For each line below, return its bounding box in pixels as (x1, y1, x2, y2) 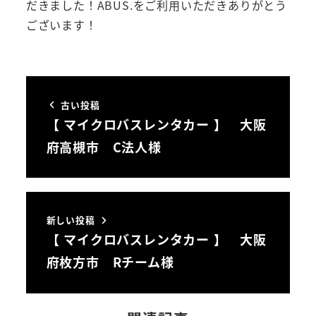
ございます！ (25, 16, 97, 33)
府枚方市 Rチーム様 (46, 253, 174, 272)
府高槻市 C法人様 (46, 137, 162, 156)
